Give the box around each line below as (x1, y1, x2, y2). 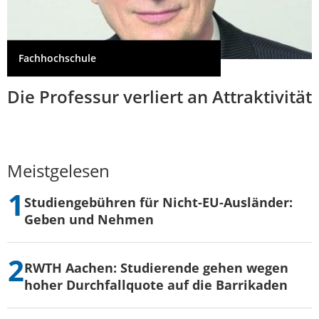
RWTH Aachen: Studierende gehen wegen (24, 259, 288, 277)
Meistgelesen (7, 159, 110, 183)
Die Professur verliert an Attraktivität (7, 85, 312, 109)
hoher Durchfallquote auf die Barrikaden (24, 276, 288, 294)
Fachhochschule (19, 51, 96, 66)
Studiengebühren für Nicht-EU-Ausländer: (24, 194, 293, 211)
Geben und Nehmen (24, 211, 154, 229)
